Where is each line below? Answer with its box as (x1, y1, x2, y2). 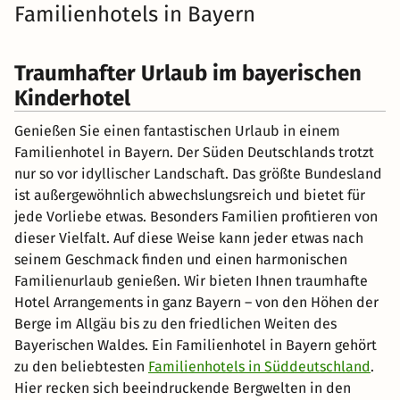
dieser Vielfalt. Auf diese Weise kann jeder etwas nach (14, 229, 363, 247)
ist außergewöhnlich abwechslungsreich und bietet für (14, 187, 365, 204)
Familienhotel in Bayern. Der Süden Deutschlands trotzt (14, 144, 374, 162)
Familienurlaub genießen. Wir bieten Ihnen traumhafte (14, 272, 368, 290)
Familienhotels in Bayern (14, 2, 255, 28)
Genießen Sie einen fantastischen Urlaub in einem (14, 122, 340, 140)
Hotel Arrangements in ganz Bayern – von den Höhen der (14, 294, 379, 312)
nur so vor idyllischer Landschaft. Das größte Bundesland (14, 165, 382, 183)
